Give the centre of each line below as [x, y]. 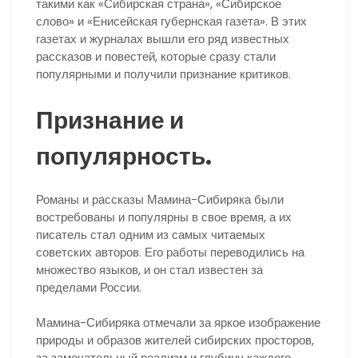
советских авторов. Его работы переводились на [170, 252]
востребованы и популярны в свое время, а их [164, 217]
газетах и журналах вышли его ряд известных [163, 38]
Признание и [110, 120]
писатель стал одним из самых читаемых [151, 234]
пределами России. [89, 287]
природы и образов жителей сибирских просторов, [175, 340]
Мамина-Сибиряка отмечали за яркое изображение [178, 323]
